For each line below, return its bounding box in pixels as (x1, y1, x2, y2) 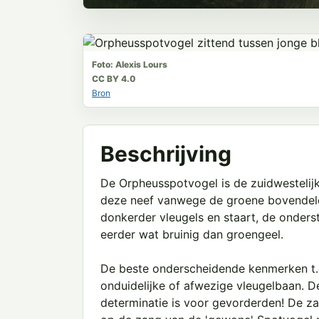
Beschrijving (100, 141, 231, 167)
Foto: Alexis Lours (92, 59, 167, 70)
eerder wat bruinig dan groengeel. (100, 227, 283, 241)
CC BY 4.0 (92, 73, 136, 84)
